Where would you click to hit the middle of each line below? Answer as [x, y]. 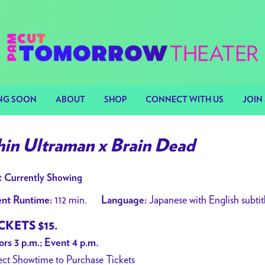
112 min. [70, 200]
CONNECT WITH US [185, 100]
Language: [124, 201]
